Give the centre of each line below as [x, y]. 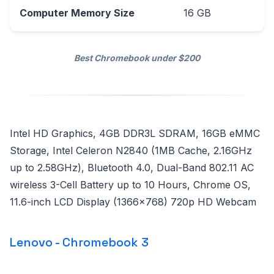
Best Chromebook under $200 [137, 57]
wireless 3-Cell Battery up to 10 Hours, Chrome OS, [130, 184]
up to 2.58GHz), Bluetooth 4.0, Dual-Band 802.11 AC [132, 167]
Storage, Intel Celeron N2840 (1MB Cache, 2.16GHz [131, 150]
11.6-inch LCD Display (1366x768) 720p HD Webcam [133, 202]
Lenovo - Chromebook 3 [81, 242]
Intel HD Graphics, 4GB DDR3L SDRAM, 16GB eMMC [135, 133]
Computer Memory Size [77, 13]
